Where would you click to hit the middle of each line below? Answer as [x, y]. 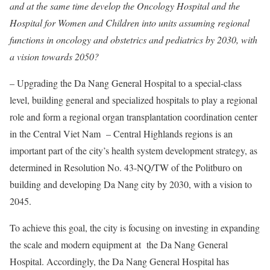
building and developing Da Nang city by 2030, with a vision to [131, 184]
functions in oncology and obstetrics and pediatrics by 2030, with [133, 39]
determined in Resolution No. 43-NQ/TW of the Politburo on [126, 167]
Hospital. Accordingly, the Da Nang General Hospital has [119, 261]
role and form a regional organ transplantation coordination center [133, 117]
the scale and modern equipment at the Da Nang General [119, 244]
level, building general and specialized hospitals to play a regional [133, 100]
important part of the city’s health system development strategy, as [133, 150]
